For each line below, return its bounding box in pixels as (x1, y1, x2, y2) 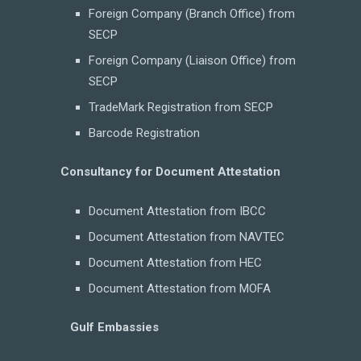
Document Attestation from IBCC (89, 203, 266, 218)
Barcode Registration (89, 125, 200, 140)
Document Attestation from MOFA (89, 280, 271, 296)
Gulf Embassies (60, 320, 159, 334)
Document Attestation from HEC (89, 255, 262, 270)
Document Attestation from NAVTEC (89, 229, 284, 244)
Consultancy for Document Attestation (60, 164, 284, 179)
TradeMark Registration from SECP (89, 99, 273, 114)
